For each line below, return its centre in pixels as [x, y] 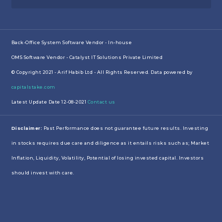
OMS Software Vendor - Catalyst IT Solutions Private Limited [87, 57]
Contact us [101, 102]
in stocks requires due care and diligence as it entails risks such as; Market [110, 143]
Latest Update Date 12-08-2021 [49, 102]
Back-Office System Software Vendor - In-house [71, 42]
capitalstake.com [33, 87]
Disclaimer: [27, 128]
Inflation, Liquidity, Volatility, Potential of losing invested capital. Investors [107, 158]
